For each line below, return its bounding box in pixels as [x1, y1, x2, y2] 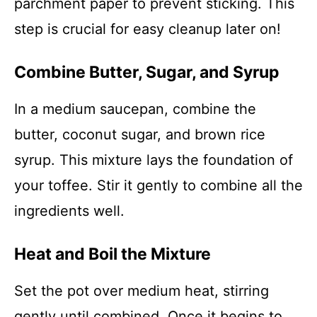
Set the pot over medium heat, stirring [14, 282, 269, 299]
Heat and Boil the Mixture [14, 244, 211, 264]
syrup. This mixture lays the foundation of [14, 151, 293, 168]
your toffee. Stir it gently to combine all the [14, 177, 303, 194]
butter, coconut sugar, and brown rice [14, 126, 265, 143]
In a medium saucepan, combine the [14, 100, 256, 117]
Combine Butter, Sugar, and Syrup [14, 62, 279, 82]
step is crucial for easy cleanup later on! [14, 21, 281, 38]
